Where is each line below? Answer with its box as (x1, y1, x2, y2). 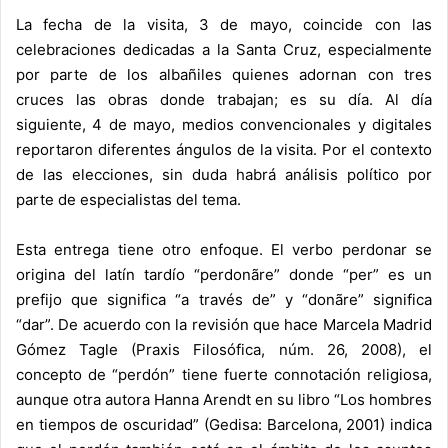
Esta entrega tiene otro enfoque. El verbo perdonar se (16, 240, 432, 260)
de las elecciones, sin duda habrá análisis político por (16, 165, 432, 185)
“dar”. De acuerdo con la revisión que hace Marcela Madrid (16, 315, 432, 335)
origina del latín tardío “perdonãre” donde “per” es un (16, 265, 432, 285)
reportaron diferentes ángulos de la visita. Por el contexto (16, 140, 432, 160)
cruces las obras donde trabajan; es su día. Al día (16, 90, 432, 110)
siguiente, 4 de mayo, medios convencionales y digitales (16, 115, 432, 135)
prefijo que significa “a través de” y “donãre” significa (16, 290, 432, 310)
